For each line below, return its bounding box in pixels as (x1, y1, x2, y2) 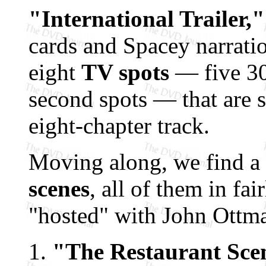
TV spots (81, 59, 169, 85)
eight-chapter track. (28, 113, 210, 138)
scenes (28, 176, 90, 201)
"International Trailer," (28, 6, 265, 31)
